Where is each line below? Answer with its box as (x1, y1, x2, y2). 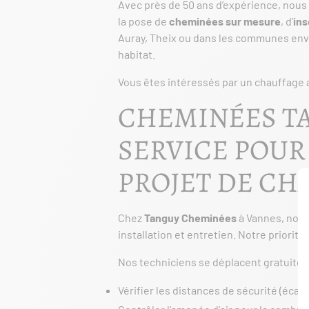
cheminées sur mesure (169, 14, 281, 28)
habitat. (118, 48, 155, 61)
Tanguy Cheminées (144, 211, 237, 224)
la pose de (118, 14, 169, 28)
